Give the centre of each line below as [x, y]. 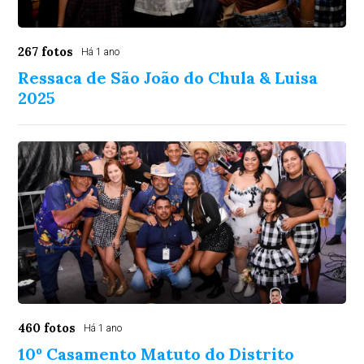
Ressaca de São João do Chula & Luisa [168, 78]
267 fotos [46, 52]
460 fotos [47, 328]
